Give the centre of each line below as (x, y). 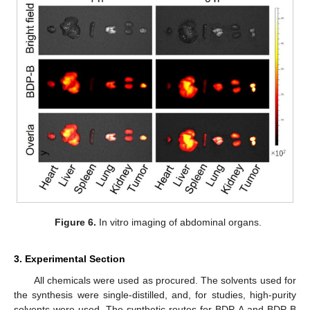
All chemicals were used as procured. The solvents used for (165, 281)
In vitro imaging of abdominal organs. (179, 222)
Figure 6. (75, 222)
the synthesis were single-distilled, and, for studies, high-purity (155, 295)
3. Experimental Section (70, 259)
